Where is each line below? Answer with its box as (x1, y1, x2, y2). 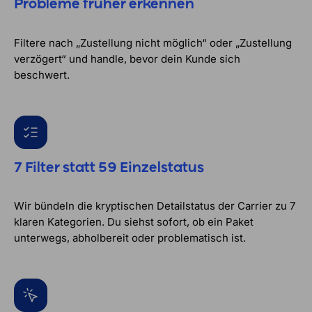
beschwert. (14, 68, 70, 81)
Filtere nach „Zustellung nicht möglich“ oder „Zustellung (14, 36, 292, 49)
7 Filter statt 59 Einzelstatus (14, 160, 204, 175)
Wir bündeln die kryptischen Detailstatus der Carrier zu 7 (14, 199, 295, 213)
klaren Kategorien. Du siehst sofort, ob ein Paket (14, 215, 253, 229)
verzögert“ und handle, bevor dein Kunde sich (14, 52, 240, 65)
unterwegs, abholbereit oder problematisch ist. (14, 231, 246, 245)
